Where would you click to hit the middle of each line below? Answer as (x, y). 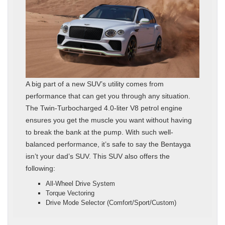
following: (40, 168)
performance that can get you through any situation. (108, 96)
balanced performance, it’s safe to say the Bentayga (108, 144)
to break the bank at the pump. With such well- (99, 132)
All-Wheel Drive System (80, 184)
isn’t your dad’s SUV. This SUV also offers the (98, 156)
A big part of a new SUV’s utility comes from (95, 84)
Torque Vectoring (70, 193)
